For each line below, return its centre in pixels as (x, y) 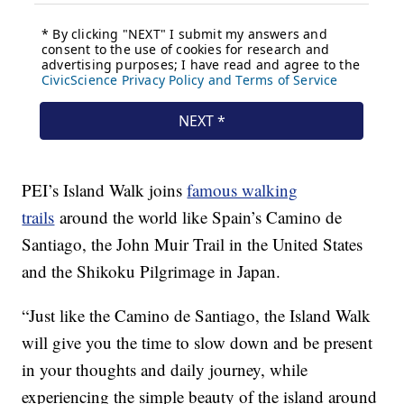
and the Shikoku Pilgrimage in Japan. (151, 271)
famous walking (243, 190)
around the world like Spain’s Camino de (198, 217)
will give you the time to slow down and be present (197, 343)
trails (38, 217)
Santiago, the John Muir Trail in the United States (193, 244)
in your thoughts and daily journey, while (165, 370)
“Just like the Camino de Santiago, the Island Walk (197, 316)
